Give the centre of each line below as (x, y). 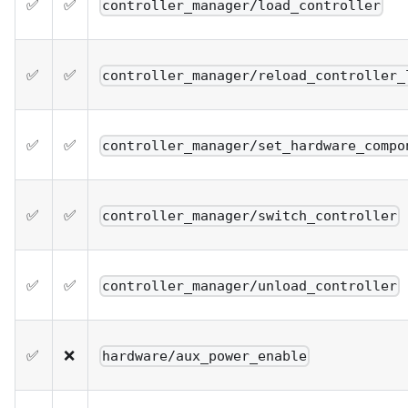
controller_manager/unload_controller (250, 286)
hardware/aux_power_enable (205, 356)
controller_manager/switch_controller (250, 215)
